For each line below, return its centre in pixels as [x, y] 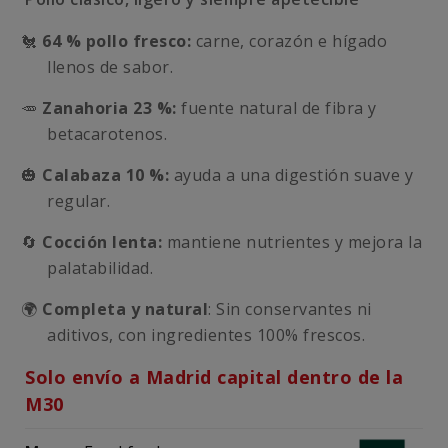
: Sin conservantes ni [290, 309]
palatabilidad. [100, 268]
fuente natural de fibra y [276, 108]
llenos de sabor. [110, 67]
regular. [78, 201]
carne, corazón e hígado [289, 41]
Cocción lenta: [102, 242]
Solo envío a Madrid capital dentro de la [214, 377]
